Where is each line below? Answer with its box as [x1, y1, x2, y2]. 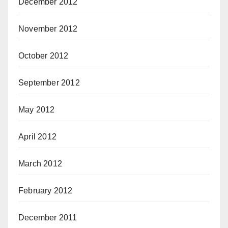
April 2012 [18, 132, 56, 141]
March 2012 [18, 159, 62, 168]
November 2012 [18, 24, 78, 33]
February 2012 [18, 186, 73, 195]
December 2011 [18, 213, 77, 222]
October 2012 [18, 51, 69, 60]
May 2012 [18, 105, 55, 114]
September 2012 [18, 78, 80, 87]
